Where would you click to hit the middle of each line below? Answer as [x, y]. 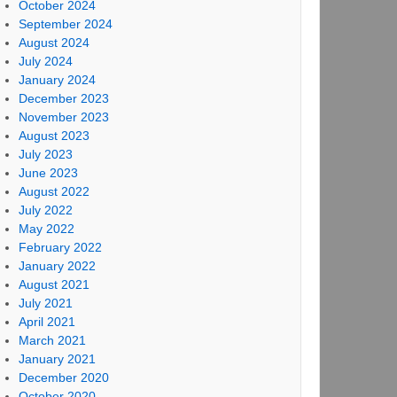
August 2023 [54, 136]
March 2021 [52, 340]
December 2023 [63, 98]
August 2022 [54, 191]
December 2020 [63, 378]
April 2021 [47, 322]
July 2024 [45, 61]
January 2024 [57, 80]
